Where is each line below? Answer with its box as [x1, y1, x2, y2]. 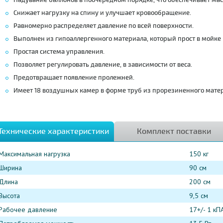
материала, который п [113, 35, 182, 43]
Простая [13, 48, 40, 56]
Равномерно [13, 22, 53, 30]
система [39, 48, 65, 56]
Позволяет [13, 61, 47, 69]
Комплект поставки [137, 126, 212, 136]
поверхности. [152, 22, 194, 30]
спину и [80, 9, 106, 17]
